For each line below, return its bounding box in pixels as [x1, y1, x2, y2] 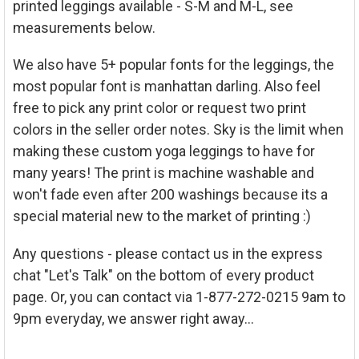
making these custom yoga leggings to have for [12, 143, 315, 160]
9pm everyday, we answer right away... [12, 309, 254, 327]
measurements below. [12, 18, 155, 36]
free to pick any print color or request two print [12, 99, 306, 117]
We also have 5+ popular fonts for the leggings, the [12, 56, 334, 74]
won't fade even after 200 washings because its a [12, 186, 328, 204]
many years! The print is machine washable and [12, 164, 314, 182]
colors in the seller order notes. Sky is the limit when [12, 121, 344, 139]
